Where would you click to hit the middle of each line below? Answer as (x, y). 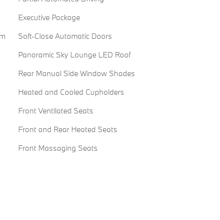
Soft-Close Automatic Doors (65, 36)
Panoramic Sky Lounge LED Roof (74, 55)
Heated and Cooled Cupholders (71, 92)
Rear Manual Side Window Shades (76, 73)
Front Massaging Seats (58, 148)
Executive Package (49, 17)
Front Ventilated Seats (55, 111)
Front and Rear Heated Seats (68, 129)
